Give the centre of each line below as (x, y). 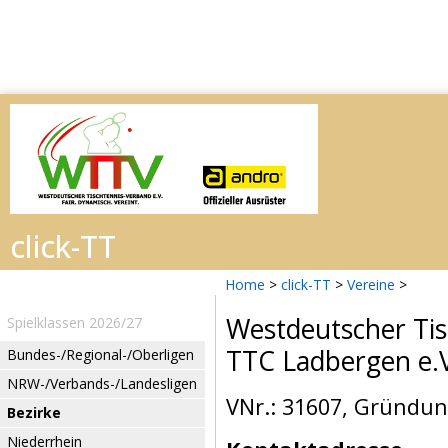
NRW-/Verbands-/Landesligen (102, 383)
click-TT (306, 284)
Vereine (371, 284)
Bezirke (34, 412)
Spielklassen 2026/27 (74, 322)
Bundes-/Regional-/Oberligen (100, 354)
